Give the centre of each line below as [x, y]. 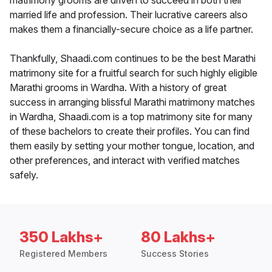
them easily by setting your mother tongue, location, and [132, 146]
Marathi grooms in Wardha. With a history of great [118, 88]
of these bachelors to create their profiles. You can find [130, 131]
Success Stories [175, 254]
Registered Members [63, 254]
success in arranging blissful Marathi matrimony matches [132, 102]
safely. [24, 175]
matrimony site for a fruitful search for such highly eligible [134, 73]
